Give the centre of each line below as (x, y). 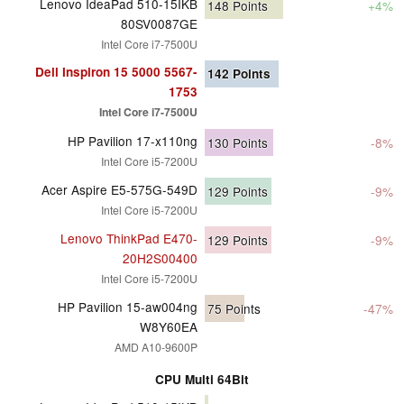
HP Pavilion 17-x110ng (133, 140)
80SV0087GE (159, 23)
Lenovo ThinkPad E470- (129, 238)
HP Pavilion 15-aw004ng (128, 306)
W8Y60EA (169, 326)
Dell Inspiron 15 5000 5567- (116, 71)
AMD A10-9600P (156, 346)
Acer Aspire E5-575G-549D (119, 189)
